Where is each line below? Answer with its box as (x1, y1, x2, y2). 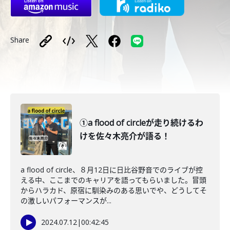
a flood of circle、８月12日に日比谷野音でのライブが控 (21, 165, 203, 175)
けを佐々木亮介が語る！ (80, 130, 170, 142)
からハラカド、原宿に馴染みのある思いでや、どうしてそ (21, 185, 207, 195)
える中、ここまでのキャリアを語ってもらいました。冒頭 (21, 175, 206, 185)
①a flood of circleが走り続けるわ (80, 117, 203, 128)
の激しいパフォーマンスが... (21, 196, 111, 205)
